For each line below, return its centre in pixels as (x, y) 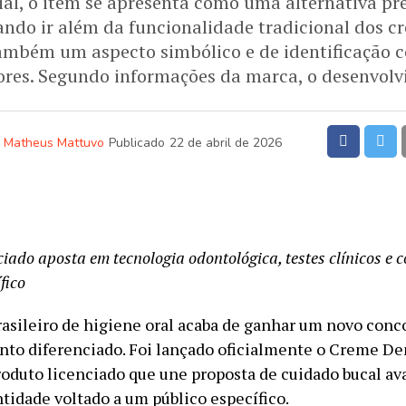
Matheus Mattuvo (53, 143)
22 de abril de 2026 (225, 143)
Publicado (136, 143)
